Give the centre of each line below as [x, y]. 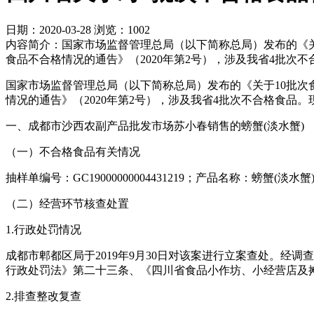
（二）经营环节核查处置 [67, 204]
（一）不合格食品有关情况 [73, 152]
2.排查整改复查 [43, 296]
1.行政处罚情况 [43, 230]
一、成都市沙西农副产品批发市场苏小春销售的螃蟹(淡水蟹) [155, 126]
